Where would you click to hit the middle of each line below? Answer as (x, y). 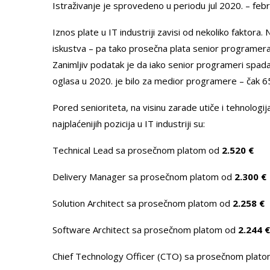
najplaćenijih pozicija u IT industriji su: (129, 124)
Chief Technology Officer (104, 256)
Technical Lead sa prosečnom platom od (137, 150)
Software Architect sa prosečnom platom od (145, 230)
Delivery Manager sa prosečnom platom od (142, 177)
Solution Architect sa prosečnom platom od (143, 203)
